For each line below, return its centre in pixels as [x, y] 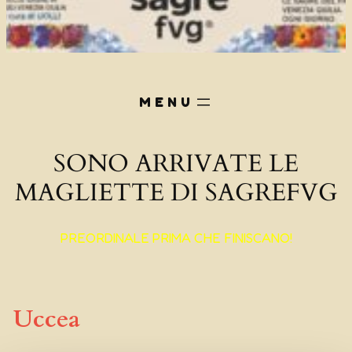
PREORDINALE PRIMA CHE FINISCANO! [176, 238]
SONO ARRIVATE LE [176, 163]
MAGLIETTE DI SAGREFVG [176, 192]
